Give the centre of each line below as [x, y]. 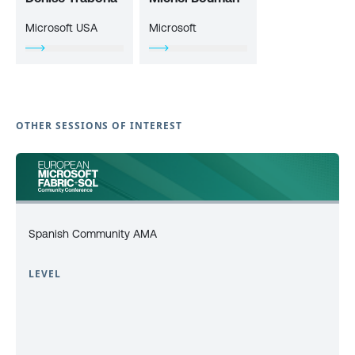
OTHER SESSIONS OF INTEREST [99, 126]
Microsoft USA [61, 28]
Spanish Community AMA [93, 234]
